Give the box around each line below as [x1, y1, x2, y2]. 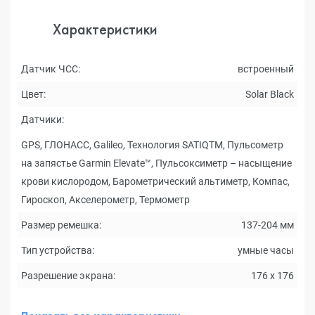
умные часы [238, 245, 294, 256]
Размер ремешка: [21, 219, 101, 231]
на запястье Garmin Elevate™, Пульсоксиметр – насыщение [21, 157, 292, 169]
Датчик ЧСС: [21, 63, 80, 75]
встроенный [238, 63, 294, 75]
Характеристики [53, 19, 157, 39]
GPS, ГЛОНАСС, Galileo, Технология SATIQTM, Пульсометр [21, 139, 283, 150]
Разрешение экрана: [21, 270, 115, 281]
